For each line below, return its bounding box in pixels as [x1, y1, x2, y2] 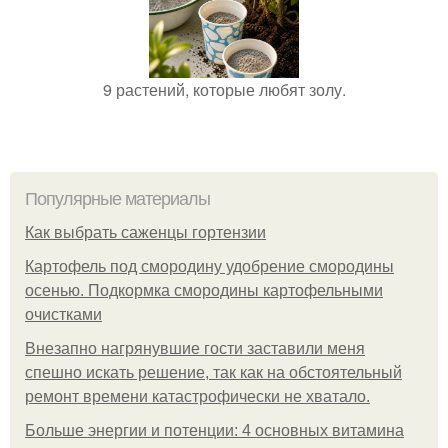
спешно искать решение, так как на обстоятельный [25, 364, 402, 381]
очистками [25, 306, 102, 323]
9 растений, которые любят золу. [102, 78, 346, 101]
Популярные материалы [25, 189, 210, 209]
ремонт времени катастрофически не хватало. [25, 388, 370, 405]
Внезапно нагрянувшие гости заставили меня [25, 340, 365, 357]
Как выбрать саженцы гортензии [25, 224, 266, 241]
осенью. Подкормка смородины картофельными [25, 282, 383, 299]
